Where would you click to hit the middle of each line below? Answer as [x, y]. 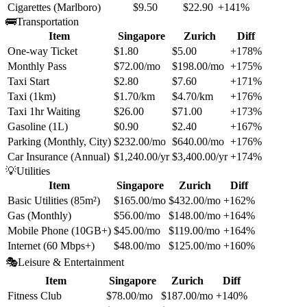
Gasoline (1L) [38, 126]
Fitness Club [35, 295]
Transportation [48, 21]
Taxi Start [28, 81]
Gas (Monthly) [39, 215]
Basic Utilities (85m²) [54, 200]
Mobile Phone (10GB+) [59, 230]
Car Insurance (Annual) [59, 156]
